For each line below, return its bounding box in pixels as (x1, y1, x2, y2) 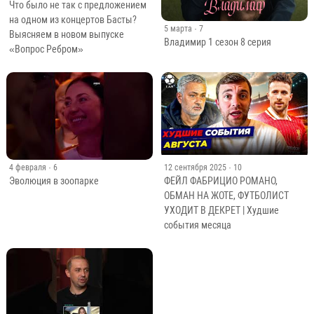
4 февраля (8, 162, 46, 172)
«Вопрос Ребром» (8, 43, 83, 55)
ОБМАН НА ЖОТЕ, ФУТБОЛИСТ (163, 189, 289, 201)
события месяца (163, 219, 231, 231)
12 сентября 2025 (163, 162, 226, 172)
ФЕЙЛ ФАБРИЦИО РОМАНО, (163, 175, 278, 186)
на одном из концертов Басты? (8, 14, 137, 26)
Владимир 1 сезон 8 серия (163, 36, 271, 48)
